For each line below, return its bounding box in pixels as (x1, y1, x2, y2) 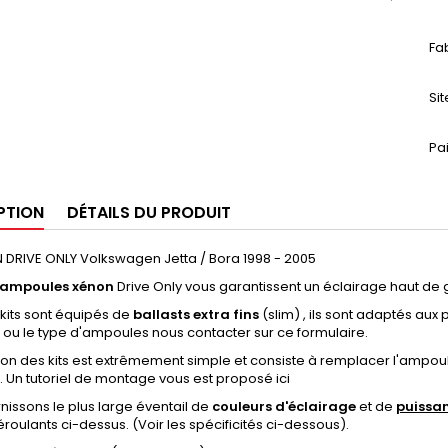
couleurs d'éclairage (212, 396, 356, 416)
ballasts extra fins (133, 304, 259, 324)
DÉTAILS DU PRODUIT (67, 200, 231, 224)
